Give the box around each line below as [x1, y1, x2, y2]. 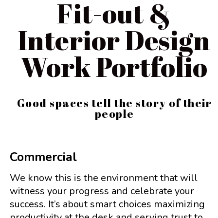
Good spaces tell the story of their [17, 95, 212, 110]
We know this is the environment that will [10, 171, 198, 184]
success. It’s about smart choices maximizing [10, 197, 205, 211]
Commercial [10, 148, 77, 165]
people [94, 106, 134, 121]
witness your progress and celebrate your [10, 184, 194, 198]
